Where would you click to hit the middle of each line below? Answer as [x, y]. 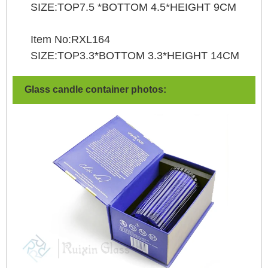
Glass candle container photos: [95, 89]
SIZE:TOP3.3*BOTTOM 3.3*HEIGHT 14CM [126, 55]
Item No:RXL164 [61, 39]
